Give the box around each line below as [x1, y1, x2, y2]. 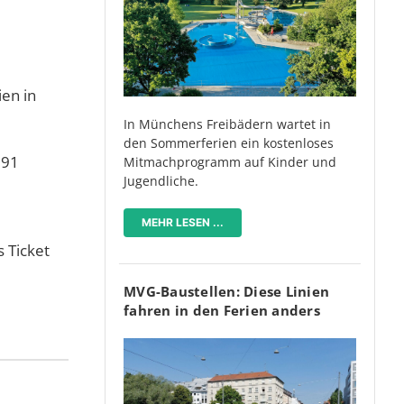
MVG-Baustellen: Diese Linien [124, 281, 329, 300]
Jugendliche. [124, 171, 198, 189]
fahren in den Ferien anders [124, 300, 320, 319]
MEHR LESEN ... [142, 215, 224, 229]
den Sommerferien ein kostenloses [124, 133, 334, 151]
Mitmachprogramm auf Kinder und [124, 152, 336, 170]
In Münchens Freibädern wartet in [124, 115, 331, 133]
